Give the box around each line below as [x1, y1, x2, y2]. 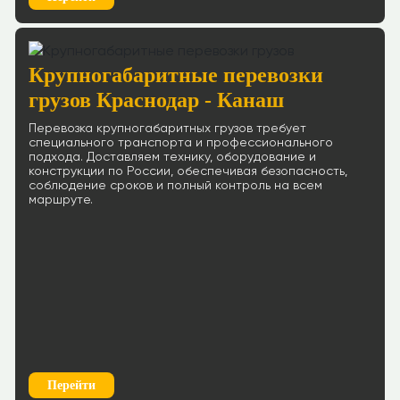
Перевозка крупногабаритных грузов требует [29, 122, 306, 135]
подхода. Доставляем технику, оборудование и [29, 151, 316, 163]
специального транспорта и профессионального [29, 137, 333, 149]
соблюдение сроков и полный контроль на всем [29, 179, 322, 192]
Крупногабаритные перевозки [29, 63, 323, 87]
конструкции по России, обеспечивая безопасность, [29, 165, 347, 178]
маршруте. [29, 194, 93, 206]
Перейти [47, 379, 96, 392]
